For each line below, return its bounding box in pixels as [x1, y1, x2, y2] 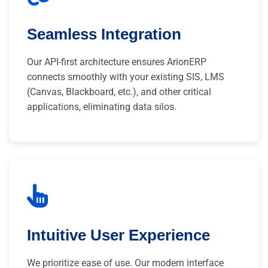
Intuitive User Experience [27, 226, 210, 243]
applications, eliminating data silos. [27, 100, 176, 112]
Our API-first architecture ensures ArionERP [27, 56, 206, 68]
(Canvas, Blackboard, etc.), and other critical [27, 86, 211, 98]
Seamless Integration [27, 25, 181, 42]
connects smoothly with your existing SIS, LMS [27, 71, 224, 83]
